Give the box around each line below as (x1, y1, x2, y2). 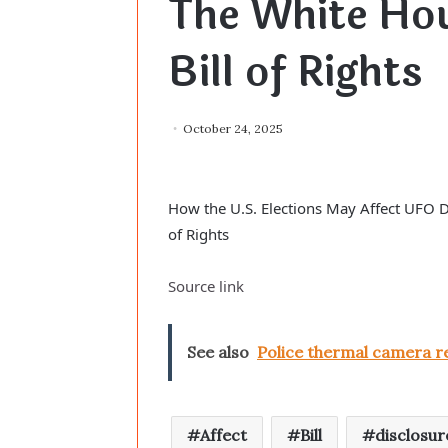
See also (187, 342, 249, 363)
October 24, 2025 (183, 121, 283, 137)
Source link (168, 276, 244, 297)
